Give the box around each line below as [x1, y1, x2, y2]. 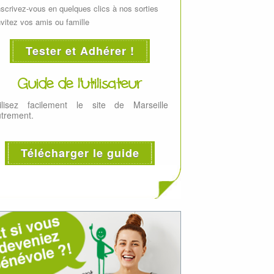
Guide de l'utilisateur [17, 75, 142, 92]
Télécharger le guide [20, 145, 139, 161]
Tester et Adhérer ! [25, 43, 135, 59]
